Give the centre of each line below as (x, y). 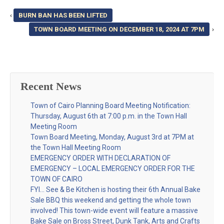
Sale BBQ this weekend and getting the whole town (111, 200)
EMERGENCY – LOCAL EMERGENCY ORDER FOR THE (113, 168)
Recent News (51, 86)
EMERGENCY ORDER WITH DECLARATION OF (100, 158)
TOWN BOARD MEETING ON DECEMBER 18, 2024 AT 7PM (119, 29)
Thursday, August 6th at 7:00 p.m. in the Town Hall (109, 116)
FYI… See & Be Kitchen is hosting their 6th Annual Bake (115, 189)
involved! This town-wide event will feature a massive (114, 210)
